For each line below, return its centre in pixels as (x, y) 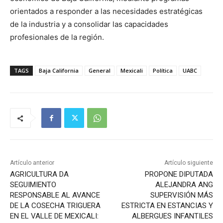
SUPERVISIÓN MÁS (181, 195)
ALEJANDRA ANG (184, 185)
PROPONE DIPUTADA (179, 174)
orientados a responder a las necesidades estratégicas (106, 11)
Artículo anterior (32, 163)
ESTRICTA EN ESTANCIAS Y (167, 206)
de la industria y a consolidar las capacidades (89, 24)
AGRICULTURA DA (39, 174)
